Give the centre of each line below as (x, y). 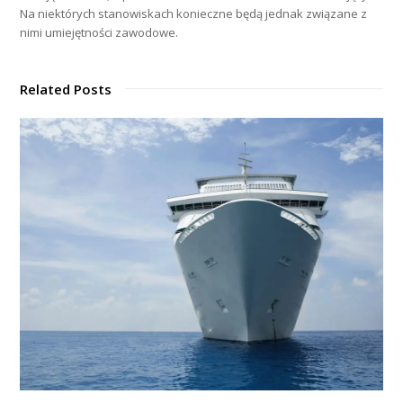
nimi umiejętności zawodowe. (99, 33)
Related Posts (66, 90)
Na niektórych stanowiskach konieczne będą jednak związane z (194, 14)
